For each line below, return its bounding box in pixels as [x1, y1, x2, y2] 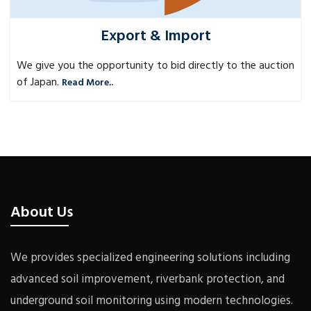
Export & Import [100, 24, 211, 49]
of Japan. [17, 74, 59, 92]
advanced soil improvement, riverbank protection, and [10, 270, 285, 289]
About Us [10, 201, 73, 226]
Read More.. [62, 75, 113, 92]
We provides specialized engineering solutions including [10, 249, 290, 268]
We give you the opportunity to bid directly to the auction [17, 57, 294, 76]
